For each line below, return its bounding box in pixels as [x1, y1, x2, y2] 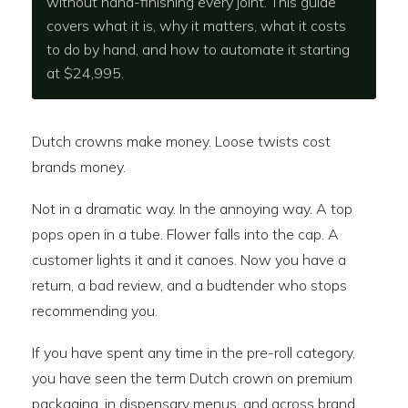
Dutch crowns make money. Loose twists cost [32, 132, 331, 150]
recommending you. [32, 301, 158, 320]
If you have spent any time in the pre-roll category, [32, 343, 355, 362]
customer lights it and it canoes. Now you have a [32, 250, 346, 269]
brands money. [32, 158, 126, 176]
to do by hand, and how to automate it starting [46, 40, 350, 58]
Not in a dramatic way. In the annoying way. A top [32, 199, 352, 218]
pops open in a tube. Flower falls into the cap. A [32, 225, 339, 243]
